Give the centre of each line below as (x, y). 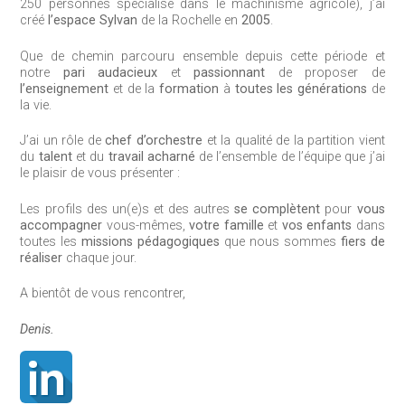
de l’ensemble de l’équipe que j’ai (290, 157)
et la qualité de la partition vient (293, 141)
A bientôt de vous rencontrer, (103, 294)
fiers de (363, 241)
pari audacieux (104, 72)
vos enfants (317, 225)
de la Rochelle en (190, 21)
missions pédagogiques (151, 241)
